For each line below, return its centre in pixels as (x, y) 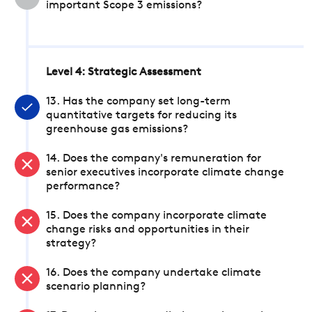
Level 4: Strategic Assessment (124, 72)
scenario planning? (96, 287)
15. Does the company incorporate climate (156, 216)
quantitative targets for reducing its (141, 116)
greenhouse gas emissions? (117, 130)
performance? (83, 187)
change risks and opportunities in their (148, 230)
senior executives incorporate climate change (165, 173)
